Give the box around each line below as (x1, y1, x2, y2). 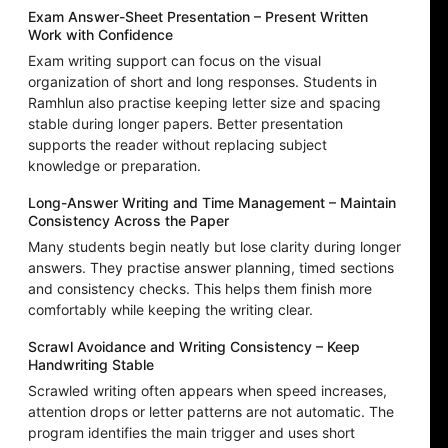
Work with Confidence (28, 26, 173, 44)
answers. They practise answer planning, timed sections (28, 259, 394, 277)
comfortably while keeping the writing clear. (28, 301, 313, 319)
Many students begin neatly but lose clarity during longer (28, 238, 401, 256)
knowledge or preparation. (28, 157, 201, 175)
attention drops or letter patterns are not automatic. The (28, 403, 394, 421)
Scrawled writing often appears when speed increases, (28, 382, 387, 400)
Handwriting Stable (28, 356, 154, 374)
